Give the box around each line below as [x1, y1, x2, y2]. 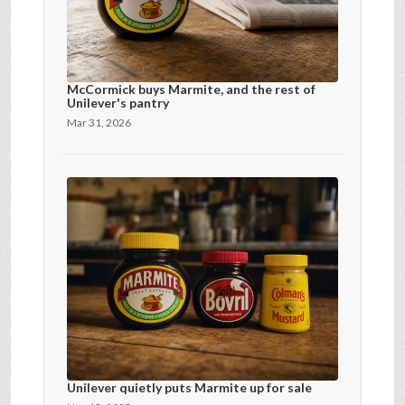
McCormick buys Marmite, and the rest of [67, 80, 316, 97]
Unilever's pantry [67, 94, 169, 110]
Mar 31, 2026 [67, 115, 131, 129]
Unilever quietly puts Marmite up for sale [67, 379, 312, 395]
